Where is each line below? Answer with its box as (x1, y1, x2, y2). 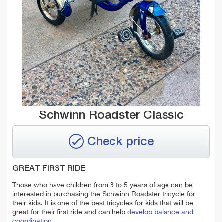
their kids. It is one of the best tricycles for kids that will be (12, 199, 193, 207)
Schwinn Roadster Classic (38, 110, 184, 121)
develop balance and (127, 208, 193, 216)
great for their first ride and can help (12, 208, 127, 216)
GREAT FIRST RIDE (12, 165, 85, 173)
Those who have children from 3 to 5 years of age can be (12, 181, 193, 189)
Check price (87, 136, 154, 148)
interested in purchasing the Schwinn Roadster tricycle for (12, 190, 195, 198)
